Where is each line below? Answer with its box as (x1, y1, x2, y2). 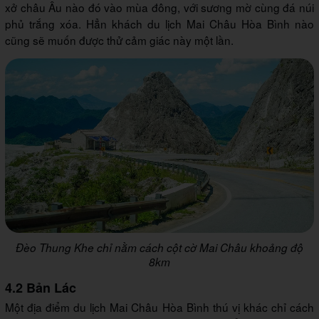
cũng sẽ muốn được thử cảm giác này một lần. (5, 32, 236, 48)
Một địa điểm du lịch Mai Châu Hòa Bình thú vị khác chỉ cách (5, 298, 314, 315)
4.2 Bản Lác (5, 278, 76, 297)
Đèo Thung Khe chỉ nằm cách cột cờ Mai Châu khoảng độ (16, 239, 303, 255)
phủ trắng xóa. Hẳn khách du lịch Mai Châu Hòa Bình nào (5, 16, 314, 32)
